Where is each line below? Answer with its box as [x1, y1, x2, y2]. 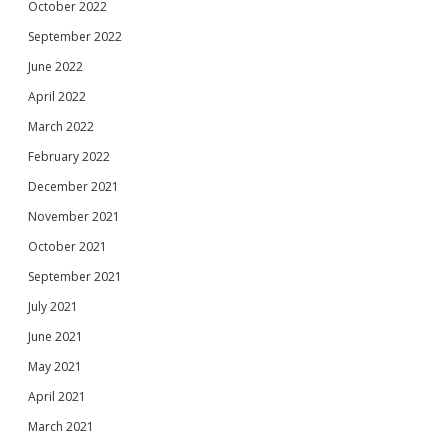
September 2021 [28, 267, 122, 285]
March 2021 [28, 417, 94, 435]
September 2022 [28, 27, 122, 45]
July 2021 [28, 297, 78, 315]
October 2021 [28, 237, 107, 255]
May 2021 [28, 357, 82, 375]
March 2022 [28, 117, 94, 135]
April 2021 [28, 387, 86, 405]
